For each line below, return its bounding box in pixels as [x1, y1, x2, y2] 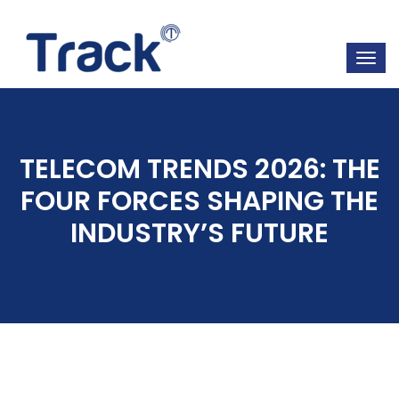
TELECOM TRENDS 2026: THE [19, 151, 380, 188]
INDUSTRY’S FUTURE [70, 215, 329, 252]
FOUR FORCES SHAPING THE [20, 183, 379, 220]
